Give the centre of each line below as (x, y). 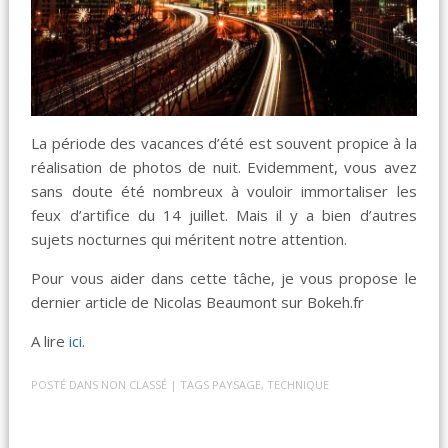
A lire (50, 341)
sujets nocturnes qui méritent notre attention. (189, 239)
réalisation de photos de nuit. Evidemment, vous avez (224, 167)
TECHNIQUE (298, 384)
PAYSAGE (237, 384)
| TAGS (191, 384)
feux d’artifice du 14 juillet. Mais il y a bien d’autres (224, 215)
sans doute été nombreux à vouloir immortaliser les (224, 191)
